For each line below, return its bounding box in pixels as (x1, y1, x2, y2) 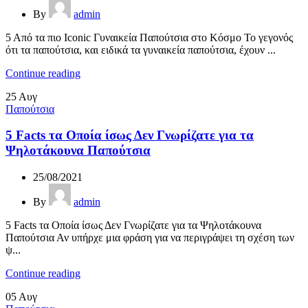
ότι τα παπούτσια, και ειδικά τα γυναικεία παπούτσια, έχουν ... (5, 43, 276, 56)
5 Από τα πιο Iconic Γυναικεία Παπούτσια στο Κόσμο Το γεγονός (5, 31, 293, 43)
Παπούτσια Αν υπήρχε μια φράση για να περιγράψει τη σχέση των (5, 232, 294, 244)
